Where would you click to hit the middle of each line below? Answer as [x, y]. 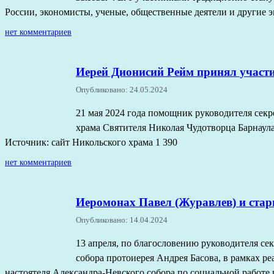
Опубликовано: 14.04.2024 [122, 220]
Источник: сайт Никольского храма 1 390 [91, 142]
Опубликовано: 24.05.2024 [122, 90]
